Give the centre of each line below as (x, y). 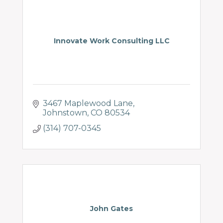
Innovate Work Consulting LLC (111, 41)
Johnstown (65, 113)
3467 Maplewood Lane (88, 103)
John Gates (111, 209)
